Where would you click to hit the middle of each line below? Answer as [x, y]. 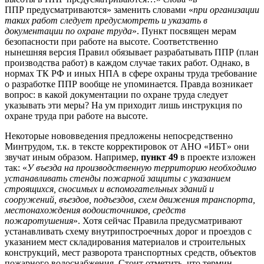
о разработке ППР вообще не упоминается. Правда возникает [129, 84]
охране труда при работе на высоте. [76, 115]
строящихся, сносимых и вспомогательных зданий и [109, 189]
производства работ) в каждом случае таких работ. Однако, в [127, 62]
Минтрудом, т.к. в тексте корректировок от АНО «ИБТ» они [127, 146]
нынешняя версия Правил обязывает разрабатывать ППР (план [132, 52]
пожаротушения [39, 220]
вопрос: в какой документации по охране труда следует [116, 94]
